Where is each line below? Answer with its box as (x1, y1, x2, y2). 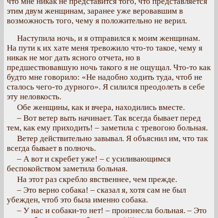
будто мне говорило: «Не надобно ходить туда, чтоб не (7, 73, 202, 82)
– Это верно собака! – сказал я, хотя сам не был (17, 185, 186, 195)
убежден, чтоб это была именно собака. (7, 195, 148, 204)
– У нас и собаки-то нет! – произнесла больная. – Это (17, 206, 207, 215)
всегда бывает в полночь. (7, 144, 96, 153)
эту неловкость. (7, 92, 61, 101)
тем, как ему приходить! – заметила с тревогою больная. (7, 123, 208, 132)
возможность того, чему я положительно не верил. (7, 16, 187, 25)
